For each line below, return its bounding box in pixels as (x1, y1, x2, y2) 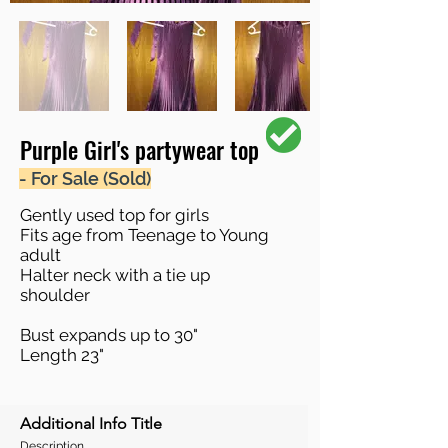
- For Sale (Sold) (19, 167, 151, 189)
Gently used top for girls (20, 204, 213, 225)
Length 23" (20, 344, 104, 365)
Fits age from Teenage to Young (20, 224, 269, 245)
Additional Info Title (20, 413, 162, 433)
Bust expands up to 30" (20, 324, 198, 345)
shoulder (20, 284, 90, 305)
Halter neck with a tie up (20, 264, 210, 285)
